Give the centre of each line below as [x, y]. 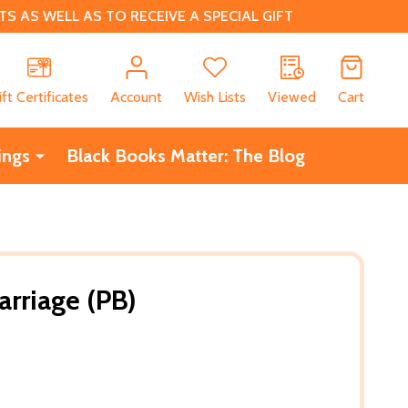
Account [136, 97]
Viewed [292, 97]
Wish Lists [215, 97]
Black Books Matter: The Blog [185, 155]
